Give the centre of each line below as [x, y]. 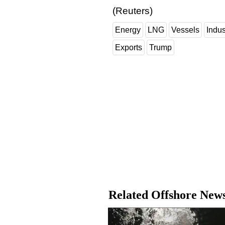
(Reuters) [133, 11]
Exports [129, 47]
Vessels [185, 30]
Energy [128, 30]
